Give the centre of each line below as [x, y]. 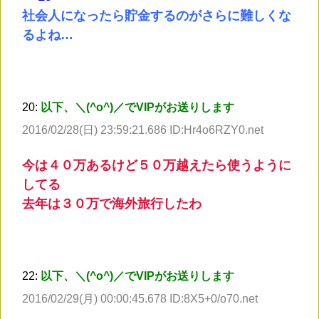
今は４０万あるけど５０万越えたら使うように [157, 166]
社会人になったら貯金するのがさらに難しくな [157, 16]
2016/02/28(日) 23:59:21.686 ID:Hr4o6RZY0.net [143, 130]
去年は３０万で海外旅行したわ [112, 204]
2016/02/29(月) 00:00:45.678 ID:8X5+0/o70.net [140, 299]
